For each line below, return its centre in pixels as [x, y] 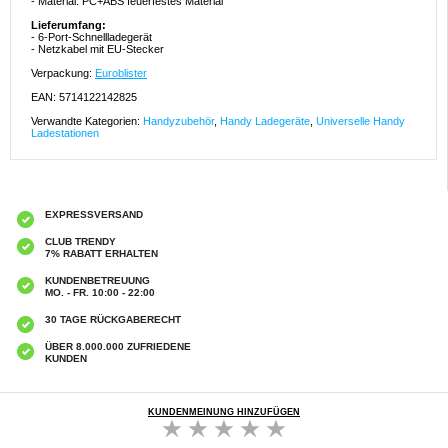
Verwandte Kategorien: [87, 121]
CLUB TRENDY [80, 242]
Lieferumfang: [68, 25]
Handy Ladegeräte [265, 121]
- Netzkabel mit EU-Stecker [97, 49]
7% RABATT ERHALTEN [101, 254]
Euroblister [121, 73]
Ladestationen [65, 133]
